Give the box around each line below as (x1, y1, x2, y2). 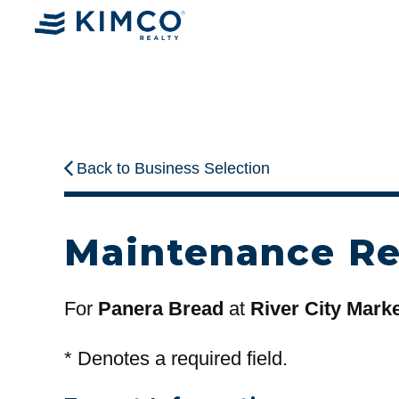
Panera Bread (98, 297, 224, 321)
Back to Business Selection (77, 159, 271, 178)
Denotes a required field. (72, 346, 288, 370)
